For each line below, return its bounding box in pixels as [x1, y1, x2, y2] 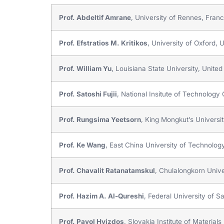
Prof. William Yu [59, 64, 111, 72]
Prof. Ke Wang [59, 140, 105, 149]
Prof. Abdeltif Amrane [59, 13, 131, 21]
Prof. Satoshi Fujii [59, 89, 117, 98]
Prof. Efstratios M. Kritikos [59, 38, 147, 47]
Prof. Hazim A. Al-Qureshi [59, 191, 144, 200]
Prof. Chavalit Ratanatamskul [59, 166, 155, 174]
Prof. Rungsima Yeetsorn [59, 115, 141, 123]
